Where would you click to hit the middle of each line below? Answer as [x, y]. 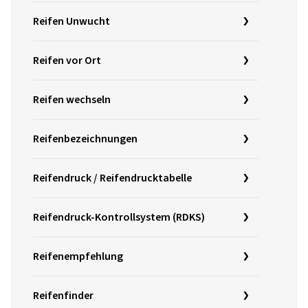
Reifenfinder [63, 295]
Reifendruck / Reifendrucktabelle [112, 178]
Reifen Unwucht [71, 21]
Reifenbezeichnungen [85, 139]
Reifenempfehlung [78, 256]
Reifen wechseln [72, 99]
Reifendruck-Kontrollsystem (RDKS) [119, 217]
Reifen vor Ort [67, 60]
